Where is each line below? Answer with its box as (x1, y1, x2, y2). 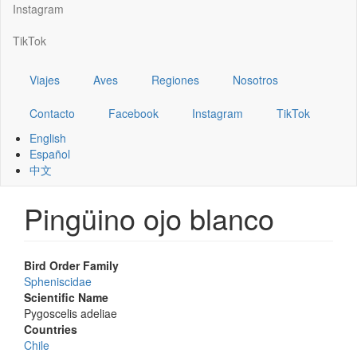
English (29, 129, 66, 146)
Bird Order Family (24, 257, 119, 273)
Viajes (29, 71, 60, 88)
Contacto (29, 104, 75, 121)
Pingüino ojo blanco (24, 197, 274, 238)
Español (29, 145, 70, 162)
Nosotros (233, 71, 278, 88)
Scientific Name (24, 288, 108, 305)
